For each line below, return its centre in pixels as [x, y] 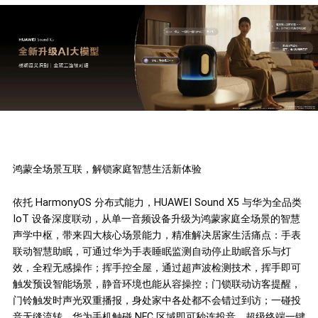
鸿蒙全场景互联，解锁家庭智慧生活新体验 [107, 169]
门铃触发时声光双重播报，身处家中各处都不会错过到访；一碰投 [157, 300]
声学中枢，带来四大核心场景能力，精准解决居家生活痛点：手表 [157, 235]
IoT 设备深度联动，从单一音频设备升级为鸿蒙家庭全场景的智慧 [156, 218]
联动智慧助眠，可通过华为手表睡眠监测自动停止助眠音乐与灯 [152, 251]
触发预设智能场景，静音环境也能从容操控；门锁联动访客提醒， [157, 284]
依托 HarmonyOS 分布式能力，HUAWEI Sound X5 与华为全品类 [157, 202]
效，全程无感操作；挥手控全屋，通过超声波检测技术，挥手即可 [157, 267]
